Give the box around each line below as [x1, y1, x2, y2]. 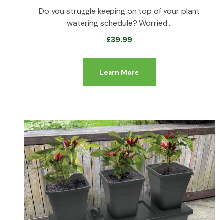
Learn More [99, 67, 139, 77]
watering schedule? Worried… [66, 17, 172, 28]
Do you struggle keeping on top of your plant [38, 5, 200, 16]
